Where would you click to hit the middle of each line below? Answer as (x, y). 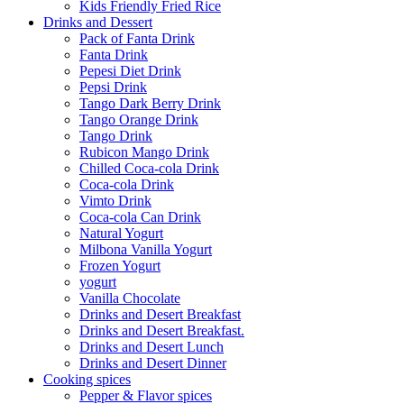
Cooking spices (87, 379)
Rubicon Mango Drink (144, 152)
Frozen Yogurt (120, 266)
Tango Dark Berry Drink (150, 103)
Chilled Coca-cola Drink (149, 168)
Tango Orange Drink (139, 119)
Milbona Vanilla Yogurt (146, 249)
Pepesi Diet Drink (130, 71)
